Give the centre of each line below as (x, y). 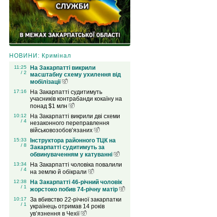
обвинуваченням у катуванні (72, 155)
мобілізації (46, 82)
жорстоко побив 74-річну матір (74, 190)
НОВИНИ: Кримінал (40, 56)
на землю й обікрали (59, 172)
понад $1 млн (49, 106)
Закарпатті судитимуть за (67, 147)
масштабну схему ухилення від (75, 75)
